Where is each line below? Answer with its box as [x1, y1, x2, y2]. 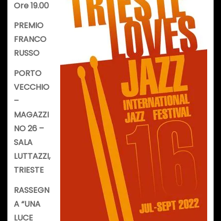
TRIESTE [13, 164, 44, 176]
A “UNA [13, 198, 40, 210]
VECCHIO [13, 81, 49, 93]
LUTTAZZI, [13, 150, 50, 162]
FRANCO [13, 34, 46, 45]
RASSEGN [13, 184, 49, 196]
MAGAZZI [13, 109, 49, 121]
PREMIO [13, 20, 43, 32]
